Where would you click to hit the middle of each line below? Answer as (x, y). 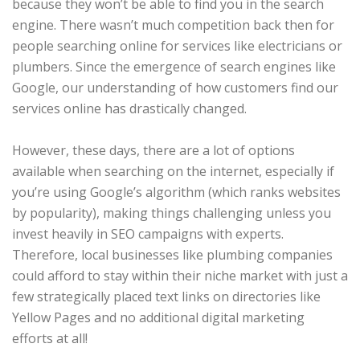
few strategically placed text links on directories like (166, 297)
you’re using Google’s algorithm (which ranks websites (176, 192)
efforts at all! (50, 338)
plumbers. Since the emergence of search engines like (174, 67)
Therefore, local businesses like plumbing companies (172, 255)
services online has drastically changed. (129, 108)
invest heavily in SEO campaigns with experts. (148, 234)
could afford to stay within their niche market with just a (180, 276)
